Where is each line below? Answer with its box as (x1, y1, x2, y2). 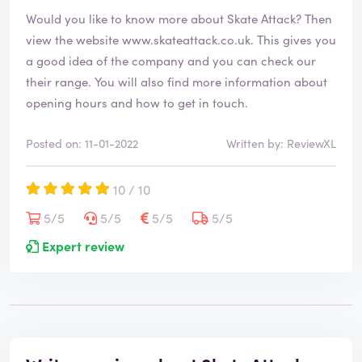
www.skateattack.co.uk (122, 31, 250, 48)
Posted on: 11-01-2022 (26, 135, 138, 152)
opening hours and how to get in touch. (26, 94, 248, 112)
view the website (26, 31, 122, 48)
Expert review (39, 237, 124, 255)
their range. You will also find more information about (26, 73, 95, 90)
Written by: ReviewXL (226, 135, 336, 152)
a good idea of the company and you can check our (26, 52, 316, 69)
